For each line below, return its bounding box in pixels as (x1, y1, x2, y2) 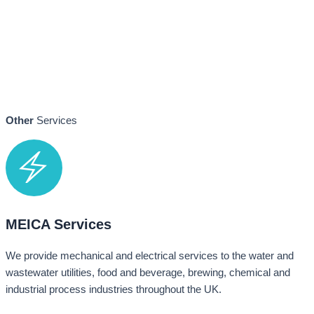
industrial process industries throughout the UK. (6, 283, 224, 295)
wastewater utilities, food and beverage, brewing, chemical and (6, 266, 290, 278)
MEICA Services (6, 216, 111, 232)
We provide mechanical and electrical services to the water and (6, 250, 294, 261)
